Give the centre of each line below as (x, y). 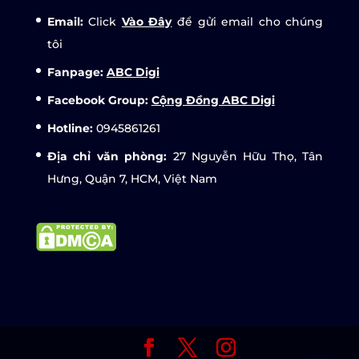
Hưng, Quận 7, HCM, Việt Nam (132, 178)
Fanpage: (75, 72)
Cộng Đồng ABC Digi (213, 100)
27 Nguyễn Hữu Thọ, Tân (245, 156)
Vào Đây (147, 21)
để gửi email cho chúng (248, 21)
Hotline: (71, 128)
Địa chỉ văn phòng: (107, 156)
